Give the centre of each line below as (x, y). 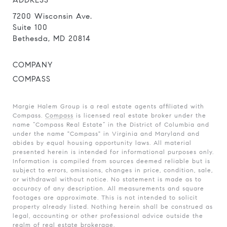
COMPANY (33, 65)
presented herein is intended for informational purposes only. (113, 152)
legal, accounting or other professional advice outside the (108, 216)
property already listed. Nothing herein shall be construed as (113, 206)
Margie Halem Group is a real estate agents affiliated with (108, 106)
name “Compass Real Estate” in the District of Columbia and (111, 124)
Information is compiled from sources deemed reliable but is (111, 161)
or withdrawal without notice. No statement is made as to (107, 179)
